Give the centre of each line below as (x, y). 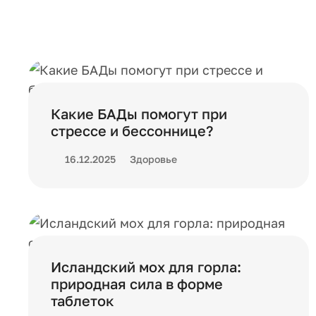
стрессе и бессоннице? (132, 130)
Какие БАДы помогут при (139, 114)
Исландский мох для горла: (146, 267)
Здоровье (153, 159)
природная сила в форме (137, 284)
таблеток (83, 300)
